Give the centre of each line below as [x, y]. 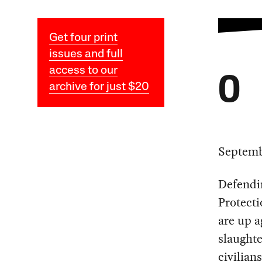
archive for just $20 [99, 87]
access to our [83, 71]
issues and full [86, 55]
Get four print [83, 38]
